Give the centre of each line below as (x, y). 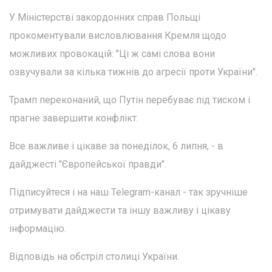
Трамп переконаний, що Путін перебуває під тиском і (130, 100)
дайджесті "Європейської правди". (88, 165)
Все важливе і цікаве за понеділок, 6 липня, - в (116, 146)
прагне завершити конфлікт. (74, 118)
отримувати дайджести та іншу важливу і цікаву (120, 211)
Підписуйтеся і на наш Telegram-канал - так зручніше (128, 192)
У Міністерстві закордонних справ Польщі (105, 18)
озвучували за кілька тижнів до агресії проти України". (133, 72)
